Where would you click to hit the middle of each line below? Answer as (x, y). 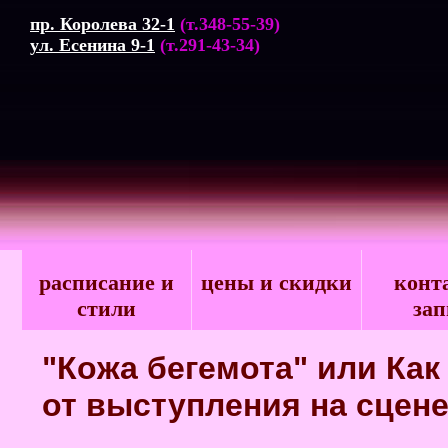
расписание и (106, 282)
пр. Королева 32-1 (102, 24)
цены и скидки (276, 282)
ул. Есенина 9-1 (92, 45)
